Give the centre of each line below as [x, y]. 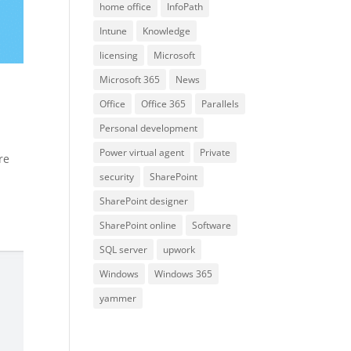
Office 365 [164, 104]
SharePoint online [138, 226]
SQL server [124, 250]
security [117, 177]
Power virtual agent [142, 153]
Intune [114, 31]
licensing [119, 56]
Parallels [221, 104]
